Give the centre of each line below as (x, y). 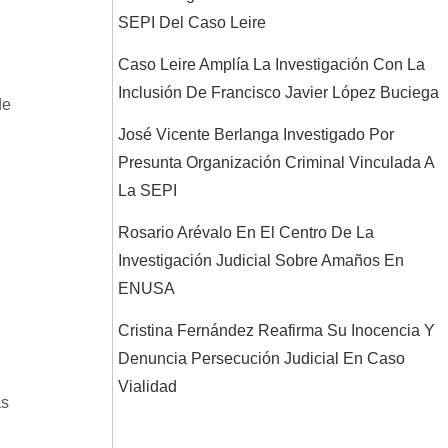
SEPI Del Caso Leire (192, 22)
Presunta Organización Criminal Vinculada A (276, 162)
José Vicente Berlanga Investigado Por (256, 134)
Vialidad (147, 386)
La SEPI (147, 190)
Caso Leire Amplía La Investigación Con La (271, 64)
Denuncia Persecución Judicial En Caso (261, 358)
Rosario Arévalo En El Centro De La (246, 232)
